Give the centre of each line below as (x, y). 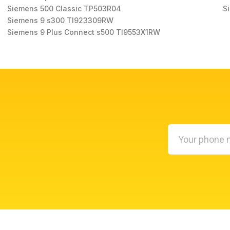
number (180, 154)
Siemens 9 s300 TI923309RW (61, 21)
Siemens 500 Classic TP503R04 (65, 9)
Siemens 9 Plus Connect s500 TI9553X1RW (85, 32)
